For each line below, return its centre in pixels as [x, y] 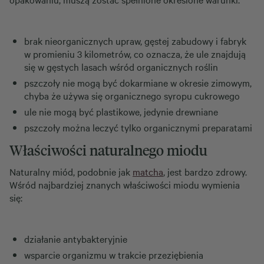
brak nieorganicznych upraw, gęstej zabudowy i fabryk [135, 40]
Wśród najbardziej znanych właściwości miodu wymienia [125, 184]
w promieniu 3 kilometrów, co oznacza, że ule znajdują [135, 53]
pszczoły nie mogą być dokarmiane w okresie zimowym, [138, 82]
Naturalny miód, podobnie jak [71, 171]
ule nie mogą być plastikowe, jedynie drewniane [121, 111]
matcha [148, 171]
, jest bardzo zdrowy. [205, 171]
